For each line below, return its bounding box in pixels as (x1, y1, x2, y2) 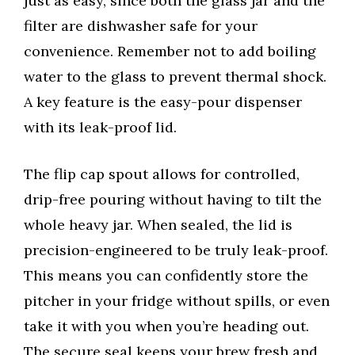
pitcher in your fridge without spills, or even (24, 292, 330, 311)
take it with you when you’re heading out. (24, 317, 309, 336)
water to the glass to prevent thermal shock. (24, 67, 326, 86)
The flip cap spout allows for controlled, (24, 165, 300, 184)
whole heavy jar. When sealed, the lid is (24, 216, 292, 235)
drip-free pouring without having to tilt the (24, 190, 322, 209)
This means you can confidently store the (24, 266, 308, 285)
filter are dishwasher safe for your (24, 17, 258, 36)
